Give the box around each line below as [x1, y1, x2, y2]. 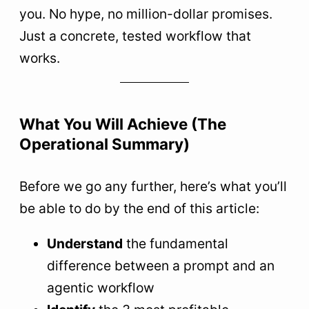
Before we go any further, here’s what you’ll [19, 178, 287, 195]
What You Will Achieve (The [19, 114, 226, 134]
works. [19, 50, 60, 67]
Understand [47, 235, 123, 252]
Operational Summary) [19, 134, 190, 154]
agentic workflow [47, 279, 154, 297]
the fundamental [123, 235, 228, 252]
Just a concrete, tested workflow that [19, 28, 251, 45]
